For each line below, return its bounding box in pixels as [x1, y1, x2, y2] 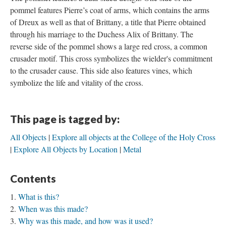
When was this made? [18, 203, 88, 214]
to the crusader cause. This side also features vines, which [10, 65, 192, 76]
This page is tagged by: [10, 112, 120, 126]
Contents [10, 172, 56, 185]
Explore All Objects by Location [14, 144, 118, 155]
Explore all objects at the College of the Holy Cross [52, 132, 215, 143]
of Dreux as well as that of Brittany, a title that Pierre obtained [10, 17, 206, 28]
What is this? [18, 191, 59, 202]
